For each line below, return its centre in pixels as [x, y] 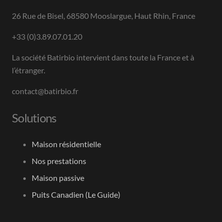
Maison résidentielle [66, 144]
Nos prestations [59, 161]
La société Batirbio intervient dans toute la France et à [103, 57]
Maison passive [58, 178]
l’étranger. [28, 70]
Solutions [34, 118]
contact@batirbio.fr [45, 91]
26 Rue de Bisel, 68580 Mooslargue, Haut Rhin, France [104, 16]
